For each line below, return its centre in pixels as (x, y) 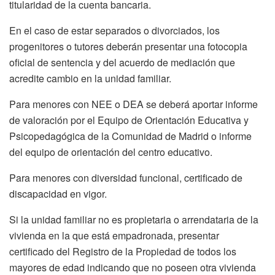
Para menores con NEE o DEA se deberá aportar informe (134, 104)
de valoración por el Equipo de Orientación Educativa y (129, 120)
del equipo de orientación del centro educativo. (111, 152)
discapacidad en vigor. (58, 194)
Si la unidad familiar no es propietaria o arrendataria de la (134, 220)
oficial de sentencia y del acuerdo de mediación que (122, 63)
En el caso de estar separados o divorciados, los (114, 31)
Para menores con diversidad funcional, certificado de (126, 178)
